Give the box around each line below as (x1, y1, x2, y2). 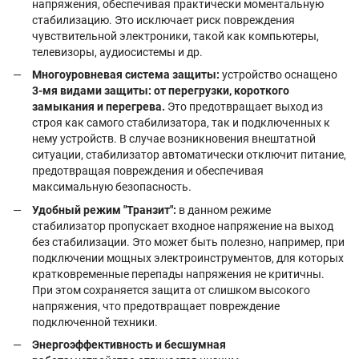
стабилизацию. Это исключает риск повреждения (32, 13, 295, 26)
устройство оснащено (220, 68, 337, 82)
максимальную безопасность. (32, 180, 192, 194)
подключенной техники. (32, 315, 158, 329)
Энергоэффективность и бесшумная (32, 338, 226, 352)
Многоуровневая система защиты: (32, 68, 220, 82)
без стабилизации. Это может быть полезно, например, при (32, 235, 345, 248)
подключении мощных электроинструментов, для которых (32, 251, 344, 264)
